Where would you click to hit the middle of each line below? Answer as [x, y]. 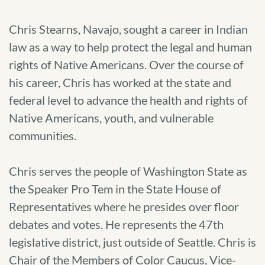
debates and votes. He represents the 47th [116, 224]
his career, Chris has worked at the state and [120, 82]
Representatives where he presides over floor [124, 206]
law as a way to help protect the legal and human [130, 47]
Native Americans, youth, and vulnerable [111, 118]
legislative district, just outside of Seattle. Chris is [132, 242]
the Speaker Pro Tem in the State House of [115, 189]
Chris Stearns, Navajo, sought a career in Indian [128, 29]
